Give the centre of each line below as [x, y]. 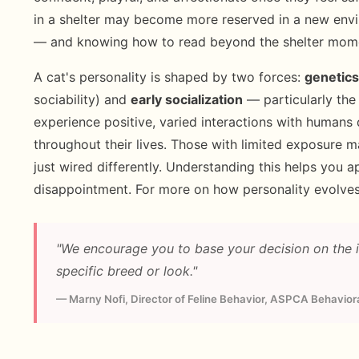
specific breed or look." [127, 271]
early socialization [187, 100]
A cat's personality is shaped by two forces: [169, 77]
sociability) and [82, 100]
